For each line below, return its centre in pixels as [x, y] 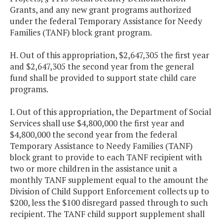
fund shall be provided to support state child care [103, 78]
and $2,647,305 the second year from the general [102, 67]
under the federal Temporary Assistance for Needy [106, 21]
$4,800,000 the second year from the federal [93, 135]
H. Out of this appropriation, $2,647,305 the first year [110, 55]
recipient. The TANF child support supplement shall [107, 214]
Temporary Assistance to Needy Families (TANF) [101, 146]
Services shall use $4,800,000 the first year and [97, 123]
